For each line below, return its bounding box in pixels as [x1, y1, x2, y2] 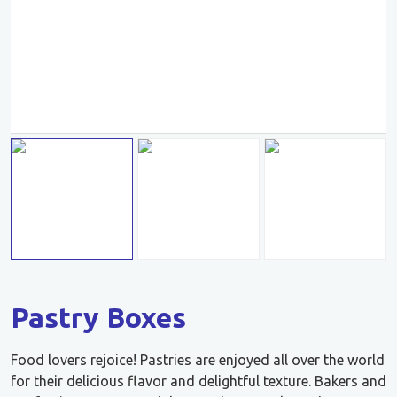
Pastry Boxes [11, 300, 186, 333]
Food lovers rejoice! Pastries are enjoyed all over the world [11, 351, 385, 368]
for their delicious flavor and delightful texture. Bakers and [11, 372, 386, 389]
